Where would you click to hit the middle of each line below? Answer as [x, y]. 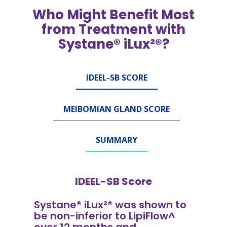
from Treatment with [113, 29]
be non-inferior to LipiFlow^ [105, 216]
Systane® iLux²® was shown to [110, 204]
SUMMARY [117, 140]
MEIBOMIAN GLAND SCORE [117, 109]
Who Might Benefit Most [113, 14]
